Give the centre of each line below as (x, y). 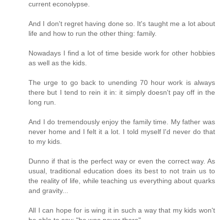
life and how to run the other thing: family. (93, 33)
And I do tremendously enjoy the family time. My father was (122, 122)
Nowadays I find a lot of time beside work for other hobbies (122, 53)
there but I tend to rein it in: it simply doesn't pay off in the (122, 92)
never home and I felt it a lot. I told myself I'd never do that (122, 131)
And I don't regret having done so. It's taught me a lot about (122, 23)
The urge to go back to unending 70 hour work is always (122, 82)
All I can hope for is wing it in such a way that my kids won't (122, 210)
